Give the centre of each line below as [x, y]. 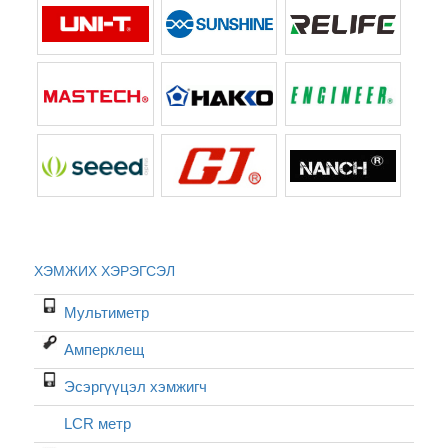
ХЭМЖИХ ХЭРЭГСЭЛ [104, 271]
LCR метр [97, 424]
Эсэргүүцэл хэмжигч [135, 387]
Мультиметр [106, 313]
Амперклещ [103, 350]
